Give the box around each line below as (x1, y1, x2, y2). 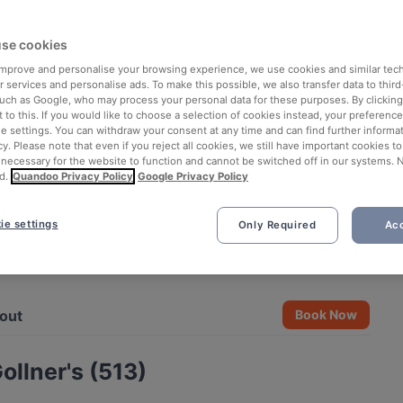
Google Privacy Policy (138, 170, 248, 183)
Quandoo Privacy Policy (13, 170, 133, 183)
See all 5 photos (254, 256, 349, 272)
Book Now (295, 307, 358, 322)
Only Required (237, 219, 317, 231)
